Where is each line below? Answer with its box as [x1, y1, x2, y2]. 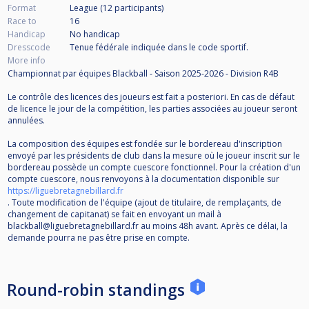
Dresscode [8, 41, 50, 54]
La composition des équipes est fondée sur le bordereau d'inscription [8, 138, 282, 150]
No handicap [70, 28, 120, 41]
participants [114, 2, 161, 14]
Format [8, 2, 36, 14]
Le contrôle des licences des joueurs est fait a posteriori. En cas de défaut [8, 91, 295, 103]
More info [8, 54, 46, 67]
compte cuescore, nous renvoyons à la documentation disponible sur [8, 173, 279, 186]
